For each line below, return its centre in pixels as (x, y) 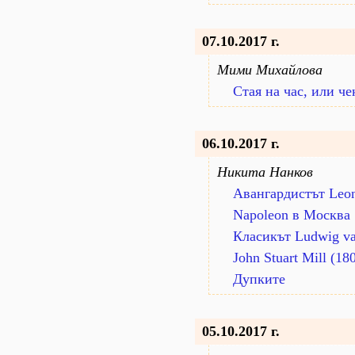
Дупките (259, 279)
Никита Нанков (265, 172)
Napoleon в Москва (292, 215)
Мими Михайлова (270, 70)
